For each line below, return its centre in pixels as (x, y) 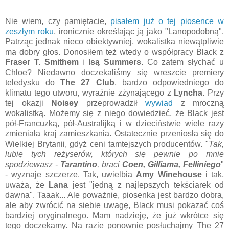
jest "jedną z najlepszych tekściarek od (146, 185)
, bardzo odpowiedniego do (169, 82)
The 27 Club (87, 82)
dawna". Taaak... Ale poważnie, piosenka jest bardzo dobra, (114, 195)
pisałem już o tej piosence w (167, 21)
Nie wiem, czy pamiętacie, (58, 21)
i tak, (213, 174)
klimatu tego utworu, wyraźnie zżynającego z (90, 93)
